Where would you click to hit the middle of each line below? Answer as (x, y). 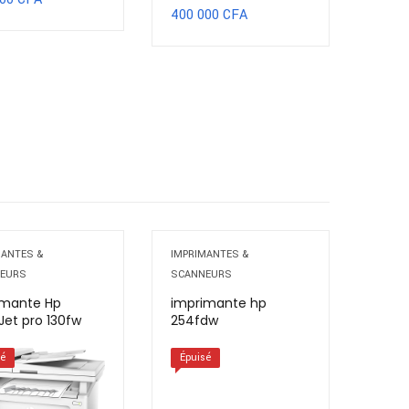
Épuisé (195, 358)
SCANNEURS (201, 275)
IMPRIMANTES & (210, 255)
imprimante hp (219, 304)
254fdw (194, 321)
